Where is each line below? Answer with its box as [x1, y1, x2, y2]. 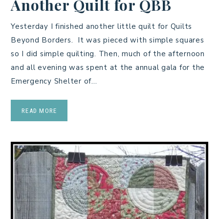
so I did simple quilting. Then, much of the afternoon [11, 48, 205, 59]
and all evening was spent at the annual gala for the [11, 62, 205, 72]
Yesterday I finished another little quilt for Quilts [11, 21, 192, 31]
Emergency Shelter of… [11, 76, 97, 86]
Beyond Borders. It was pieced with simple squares [11, 35, 204, 45]
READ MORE [22, 107, 57, 114]
